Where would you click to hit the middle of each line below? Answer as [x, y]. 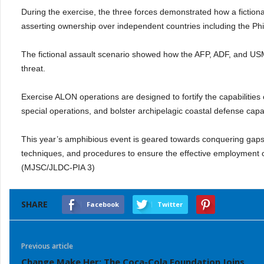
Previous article [47, 246]
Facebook [103, 204]
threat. [33, 68]
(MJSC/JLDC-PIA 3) [58, 167]
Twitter [170, 204]
